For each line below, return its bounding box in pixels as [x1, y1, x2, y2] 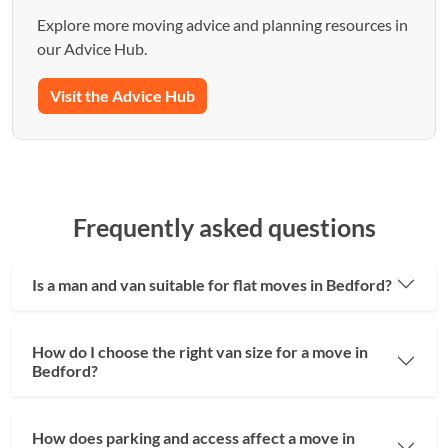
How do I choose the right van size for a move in [32, 342, 368, 362]
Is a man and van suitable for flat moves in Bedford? [32, 274, 392, 294]
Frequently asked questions [72, 212, 376, 243]
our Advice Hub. [37, 39, 147, 59]
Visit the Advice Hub [50, 86, 195, 106]
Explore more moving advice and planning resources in [37, 15, 408, 35]
